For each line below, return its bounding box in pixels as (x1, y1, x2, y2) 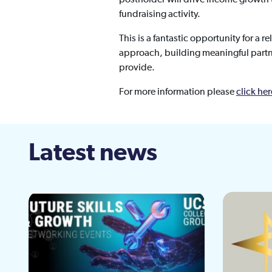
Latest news (29, 140, 157, 165)
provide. (118, 63, 155, 73)
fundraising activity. (118, 9, 200, 19)
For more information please (118, 87, 236, 97)
